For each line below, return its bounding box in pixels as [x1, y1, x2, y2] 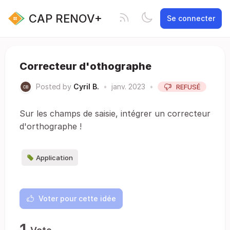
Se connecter [167, 14, 215, 23]
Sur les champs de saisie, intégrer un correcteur [20, 108, 210, 119]
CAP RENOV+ [29, 11, 102, 25]
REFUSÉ [176, 83, 200, 91]
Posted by [36, 82, 71, 91]
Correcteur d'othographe [20, 60, 151, 72]
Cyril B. [73, 82, 99, 91]
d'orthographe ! [20, 121, 82, 131]
